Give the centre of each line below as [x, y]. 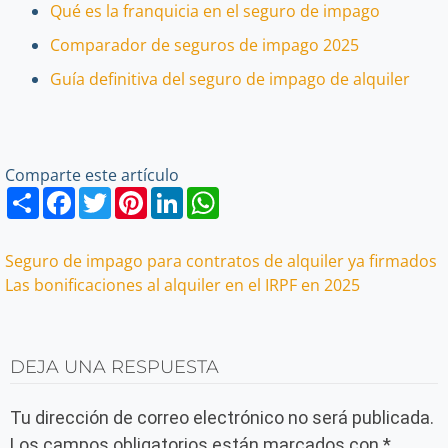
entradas [75, 342]
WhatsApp [258, 195]
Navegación [100, 266]
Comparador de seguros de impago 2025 [204, 45]
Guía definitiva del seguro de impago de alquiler [230, 79]
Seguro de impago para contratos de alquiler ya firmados [221, 261]
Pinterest [181, 195]
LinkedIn [214, 195]
